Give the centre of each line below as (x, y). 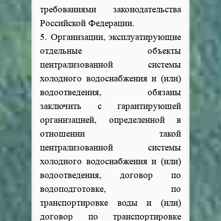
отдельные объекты (110, 51)
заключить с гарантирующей (110, 106)
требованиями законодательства (110, 10)
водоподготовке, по (110, 189)
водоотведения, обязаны (110, 92)
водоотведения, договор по (110, 175)
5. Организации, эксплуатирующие (110, 37)
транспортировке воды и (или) (110, 203)
